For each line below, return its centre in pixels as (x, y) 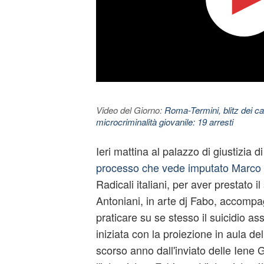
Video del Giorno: (130, 110)
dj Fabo (196, 200)
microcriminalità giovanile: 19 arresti (164, 122)
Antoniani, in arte (137, 200)
